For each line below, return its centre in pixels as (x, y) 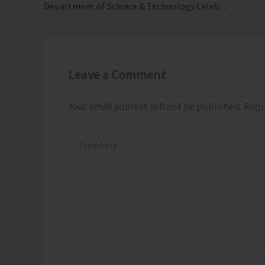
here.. (77, 147)
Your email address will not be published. (155, 106)
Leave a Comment (117, 74)
